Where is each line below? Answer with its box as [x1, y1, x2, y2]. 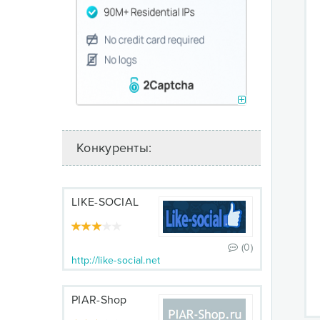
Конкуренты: [76, 140, 152, 156]
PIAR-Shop [71, 293, 127, 307]
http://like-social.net [71, 254, 161, 266]
